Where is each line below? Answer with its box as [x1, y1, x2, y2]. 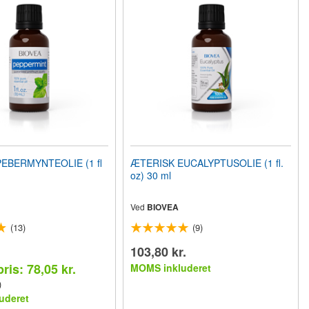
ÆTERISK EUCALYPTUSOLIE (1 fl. [130, 156, 284, 170]
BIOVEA [147, 201, 179, 213]
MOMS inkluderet [130, 261, 212, 275]
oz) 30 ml [130, 168, 172, 182]
